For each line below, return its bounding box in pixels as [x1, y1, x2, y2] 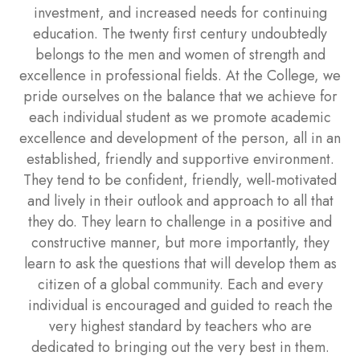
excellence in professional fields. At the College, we [19, 65, 341, 86]
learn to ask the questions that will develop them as [23, 253, 337, 274]
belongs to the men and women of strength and [35, 44, 325, 65]
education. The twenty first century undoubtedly [33, 23, 327, 44]
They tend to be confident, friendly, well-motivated [23, 170, 337, 190]
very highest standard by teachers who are [48, 316, 312, 337]
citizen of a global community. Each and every [37, 274, 323, 295]
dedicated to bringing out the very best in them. [31, 337, 329, 358]
